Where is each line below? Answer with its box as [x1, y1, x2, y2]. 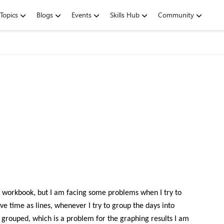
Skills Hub [110, 10, 139, 19]
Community [158, 10, 194, 19]
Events [71, 10, 91, 19]
